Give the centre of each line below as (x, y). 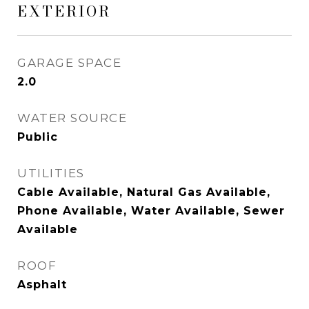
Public (38, 137)
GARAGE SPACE (69, 63)
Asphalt (42, 285)
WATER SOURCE (72, 118)
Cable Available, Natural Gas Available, (144, 192)
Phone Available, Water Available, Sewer (151, 211)
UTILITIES (51, 173)
